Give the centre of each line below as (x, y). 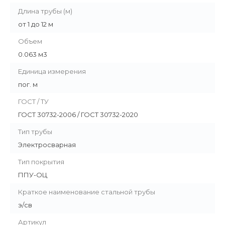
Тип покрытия (41, 162)
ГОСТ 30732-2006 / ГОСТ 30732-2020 (78, 115)
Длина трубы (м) (45, 11)
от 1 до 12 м (36, 24)
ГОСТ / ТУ (33, 102)
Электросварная (47, 145)
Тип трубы (35, 132)
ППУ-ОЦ (33, 175)
